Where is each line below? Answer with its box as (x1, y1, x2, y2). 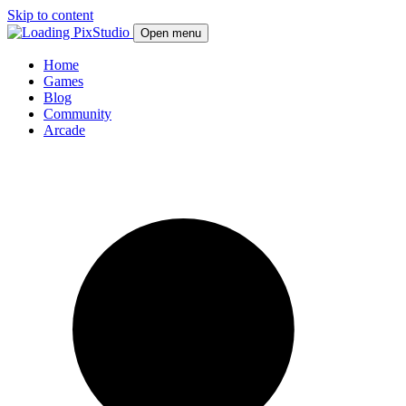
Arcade (43, 122, 85, 138)
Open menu (140, 26, 201, 40)
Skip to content (7, 7, 93, 23)
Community (43, 106, 111, 121)
